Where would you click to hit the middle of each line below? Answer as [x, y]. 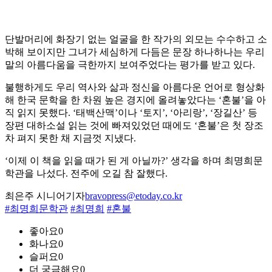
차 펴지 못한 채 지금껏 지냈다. [70, 138]
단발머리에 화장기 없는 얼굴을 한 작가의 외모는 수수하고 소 [136, 39]
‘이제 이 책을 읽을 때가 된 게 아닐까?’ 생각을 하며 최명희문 [134, 161]
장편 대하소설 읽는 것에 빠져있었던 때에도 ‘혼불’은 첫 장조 [134, 126]
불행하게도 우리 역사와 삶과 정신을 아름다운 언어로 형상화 [135, 87]
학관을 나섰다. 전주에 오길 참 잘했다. [86, 174]
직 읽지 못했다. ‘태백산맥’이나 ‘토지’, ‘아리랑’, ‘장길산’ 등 [131, 113]
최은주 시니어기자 [45, 196]
